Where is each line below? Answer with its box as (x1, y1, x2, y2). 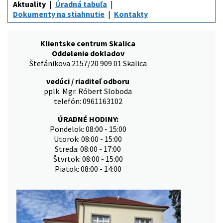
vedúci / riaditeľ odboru (46, 76, 129, 87)
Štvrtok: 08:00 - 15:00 (53, 154, 123, 164)
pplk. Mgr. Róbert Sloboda (44, 86, 132, 97)
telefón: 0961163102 (53, 96, 122, 107)
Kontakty (114, 9, 148, 19)
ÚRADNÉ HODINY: (57, 114, 118, 124)
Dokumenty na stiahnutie (13, 9, 105, 19)
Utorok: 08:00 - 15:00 (54, 134, 122, 144)
